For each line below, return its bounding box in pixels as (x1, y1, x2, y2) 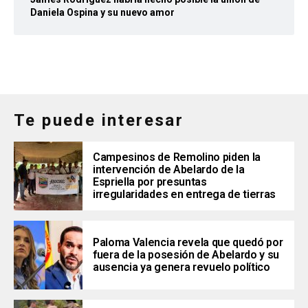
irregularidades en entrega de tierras (93, 188, 276, 201)
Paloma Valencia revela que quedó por (93, 236, 283, 250)
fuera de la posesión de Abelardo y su (93, 248, 280, 262)
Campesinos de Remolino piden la (93, 151, 261, 164)
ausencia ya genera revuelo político (93, 261, 270, 274)
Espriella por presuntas (93, 175, 207, 189)
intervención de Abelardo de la (93, 163, 245, 177)
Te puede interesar (14, 111, 184, 131)
